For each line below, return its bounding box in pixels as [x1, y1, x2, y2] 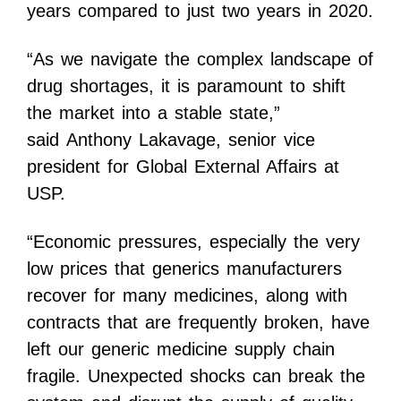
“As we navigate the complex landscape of [27, 49, 373, 70]
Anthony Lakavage [66, 130, 216, 150]
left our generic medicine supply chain [27, 339, 335, 360]
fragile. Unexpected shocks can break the [27, 366, 365, 387]
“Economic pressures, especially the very [27, 232, 360, 252]
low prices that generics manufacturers [27, 259, 342, 279]
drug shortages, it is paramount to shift [27, 76, 346, 97]
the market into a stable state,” [27, 103, 280, 124]
